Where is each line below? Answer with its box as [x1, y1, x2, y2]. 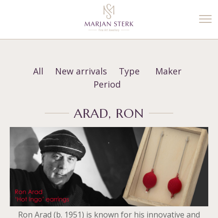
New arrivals [54, 65, 107, 77]
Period [93, 78, 121, 90]
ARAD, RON [74, 106, 144, 121]
